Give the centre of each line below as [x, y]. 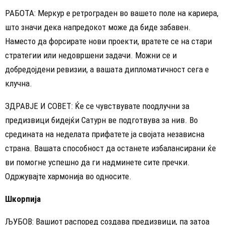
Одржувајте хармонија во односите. [68, 177]
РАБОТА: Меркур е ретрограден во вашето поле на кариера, [112, 13]
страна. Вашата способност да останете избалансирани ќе [110, 148]
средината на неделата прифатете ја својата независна [105, 134]
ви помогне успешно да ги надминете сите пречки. [97, 162]
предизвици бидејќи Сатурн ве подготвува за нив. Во [101, 120]
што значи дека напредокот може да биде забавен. [98, 27]
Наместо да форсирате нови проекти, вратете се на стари [108, 41]
